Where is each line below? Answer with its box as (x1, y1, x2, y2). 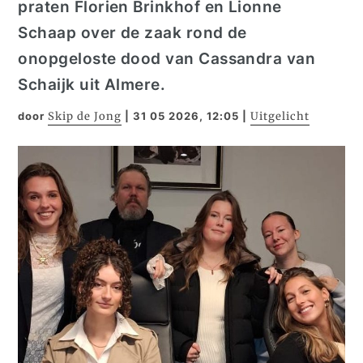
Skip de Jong (48, 109, 122, 123)
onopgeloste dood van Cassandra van (18, 49, 316, 67)
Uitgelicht (250, 109, 310, 123)
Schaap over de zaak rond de (18, 23, 247, 41)
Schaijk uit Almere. (18, 75, 166, 93)
